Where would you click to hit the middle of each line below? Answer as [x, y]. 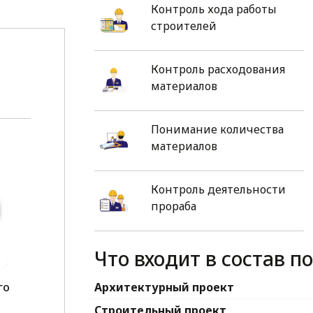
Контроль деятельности [218, 190]
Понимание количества [217, 130]
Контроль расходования [218, 70]
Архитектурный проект [164, 287]
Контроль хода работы [213, 9]
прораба [173, 206]
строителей [183, 26]
